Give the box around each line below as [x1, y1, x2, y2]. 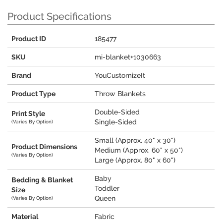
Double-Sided [95, 108, 140, 116]
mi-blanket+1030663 [95, 53, 161, 61]
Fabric [95, 213, 114, 221]
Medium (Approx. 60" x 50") [95, 146, 183, 155]
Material [11, 213, 38, 221]
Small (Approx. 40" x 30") [95, 136, 175, 145]
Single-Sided [95, 118, 137, 126]
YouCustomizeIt [95, 71, 145, 80]
